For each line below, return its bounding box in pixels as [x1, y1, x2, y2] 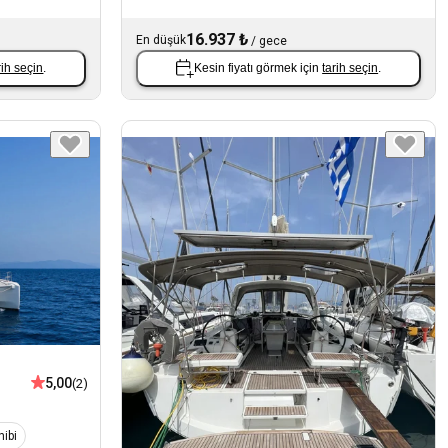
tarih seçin [322, 61, 379, 76]
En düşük [136, 32, 187, 47]
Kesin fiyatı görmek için [194, 61, 323, 76]
